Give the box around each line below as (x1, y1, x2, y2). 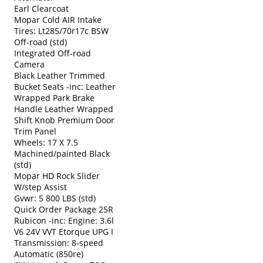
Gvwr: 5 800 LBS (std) (14, 192, 96, 204)
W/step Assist (14, 181, 67, 193)
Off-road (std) (14, 36, 67, 48)
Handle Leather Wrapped (14, 103, 113, 114)
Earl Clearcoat (14, 2, 69, 14)
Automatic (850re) (14, 248, 83, 259)
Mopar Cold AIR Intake (14, 14, 102, 25)
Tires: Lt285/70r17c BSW (14, 25, 109, 36)
